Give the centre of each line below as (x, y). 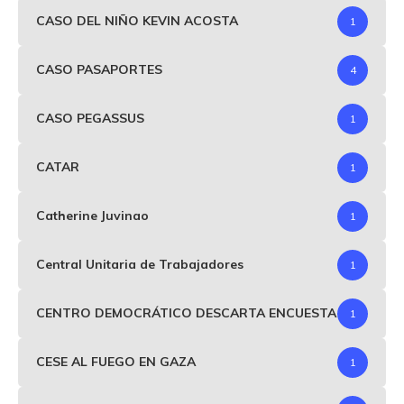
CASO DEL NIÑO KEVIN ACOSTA (137, 21)
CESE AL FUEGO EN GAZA (116, 362)
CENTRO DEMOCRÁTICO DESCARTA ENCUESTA (186, 313)
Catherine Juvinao (92, 216)
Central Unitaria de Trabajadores (140, 265)
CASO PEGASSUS (90, 119)
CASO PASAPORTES (99, 70)
